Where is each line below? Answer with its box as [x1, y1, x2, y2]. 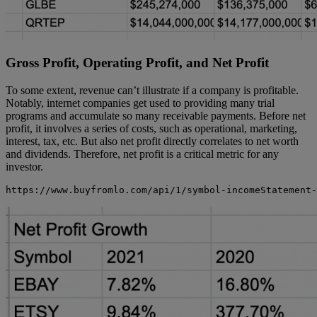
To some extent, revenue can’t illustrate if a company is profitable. [6, 84, 299, 96]
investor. [6, 161, 43, 173]
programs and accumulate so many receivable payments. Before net [6, 110, 306, 122]
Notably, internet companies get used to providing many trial [6, 97, 275, 109]
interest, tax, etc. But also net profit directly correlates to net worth [6, 135, 299, 147]
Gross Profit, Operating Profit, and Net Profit [6, 55, 269, 71]
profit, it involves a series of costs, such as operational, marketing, [6, 122, 297, 134]
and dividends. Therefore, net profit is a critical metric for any [6, 148, 279, 160]
